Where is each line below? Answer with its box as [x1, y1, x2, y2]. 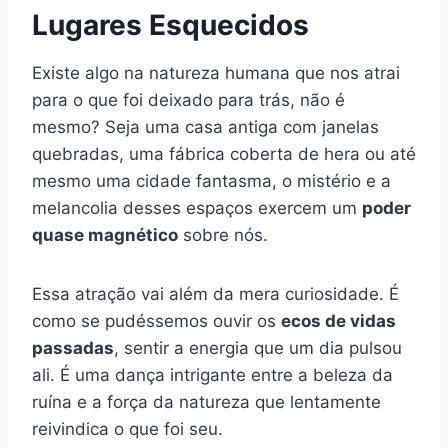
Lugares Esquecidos [32, 7, 309, 42]
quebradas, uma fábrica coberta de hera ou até [32, 143, 416, 164]
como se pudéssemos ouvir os [32, 310, 281, 331]
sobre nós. [178, 224, 268, 245]
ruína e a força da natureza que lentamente [32, 391, 381, 412]
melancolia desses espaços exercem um [32, 197, 362, 218]
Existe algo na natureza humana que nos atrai [32, 62, 400, 83]
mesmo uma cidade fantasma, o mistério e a [32, 170, 391, 191]
